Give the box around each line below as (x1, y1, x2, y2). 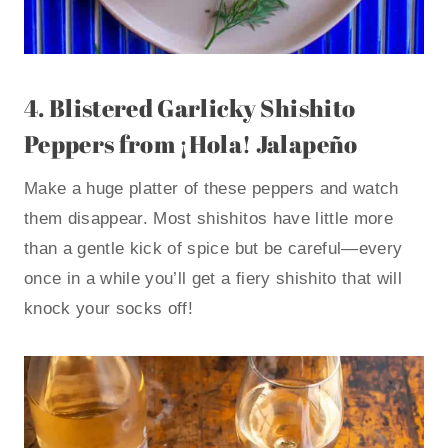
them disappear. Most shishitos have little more (24, 209, 393, 229)
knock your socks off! (24, 299, 194, 319)
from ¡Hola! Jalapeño (114, 128, 358, 161)
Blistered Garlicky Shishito (49, 92, 356, 125)
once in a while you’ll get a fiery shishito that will (24, 269, 403, 289)
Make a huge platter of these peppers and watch (24, 179, 399, 199)
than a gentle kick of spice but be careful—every (24, 239, 403, 259)
